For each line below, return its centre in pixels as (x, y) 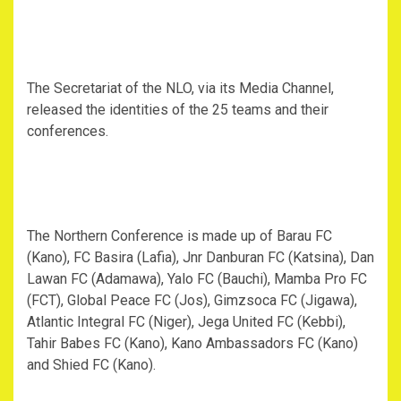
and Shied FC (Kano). (91, 365)
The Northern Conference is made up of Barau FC (179, 236)
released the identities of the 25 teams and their (178, 110)
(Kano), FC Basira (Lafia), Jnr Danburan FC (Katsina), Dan (200, 258)
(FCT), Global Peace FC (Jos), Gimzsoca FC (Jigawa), (192, 301)
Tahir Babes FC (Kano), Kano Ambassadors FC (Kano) (192, 344)
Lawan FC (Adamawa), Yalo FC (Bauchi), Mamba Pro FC (197, 279)
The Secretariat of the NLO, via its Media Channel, (180, 89)
